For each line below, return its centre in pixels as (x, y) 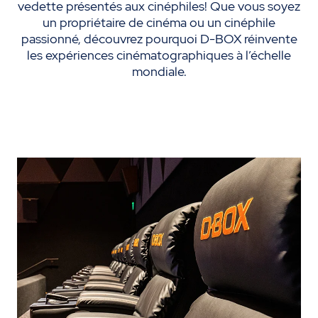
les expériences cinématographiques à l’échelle (159, 55)
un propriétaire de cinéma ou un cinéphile (159, 22)
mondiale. (159, 71)
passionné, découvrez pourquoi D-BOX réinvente (159, 39)
